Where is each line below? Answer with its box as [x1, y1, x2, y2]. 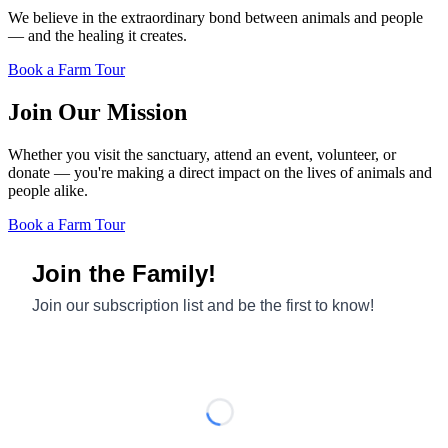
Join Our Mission [8, 98, 187, 125]
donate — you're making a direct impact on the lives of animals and [8, 163, 432, 181]
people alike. [8, 181, 88, 199]
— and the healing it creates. [8, 26, 187, 44]
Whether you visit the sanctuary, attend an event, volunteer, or [8, 145, 396, 163]
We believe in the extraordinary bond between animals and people [8, 8, 423, 26]
